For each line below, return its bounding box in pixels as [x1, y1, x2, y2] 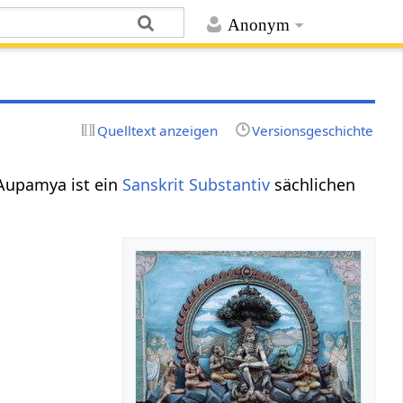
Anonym [227, 15, 290, 35]
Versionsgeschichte [251, 121, 373, 139]
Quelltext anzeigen [97, 121, 219, 139]
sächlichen [270, 173, 356, 195]
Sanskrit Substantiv [122, 173, 271, 195]
